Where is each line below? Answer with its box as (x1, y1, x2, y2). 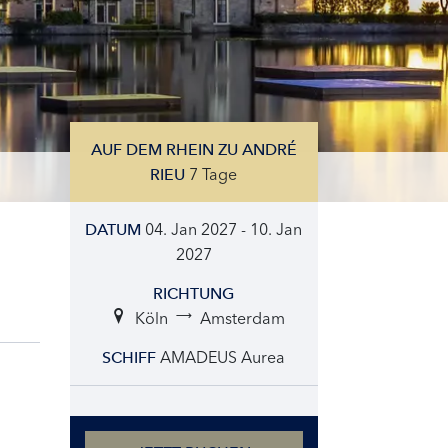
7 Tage (189, 164, 238, 184)
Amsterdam (199, 308, 285, 328)
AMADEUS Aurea (160, 347, 286, 367)
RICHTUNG (153, 284, 235, 303)
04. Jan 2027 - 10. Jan (145, 219, 303, 239)
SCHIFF (102, 348, 157, 367)
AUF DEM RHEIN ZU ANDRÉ (90, 140, 297, 159)
